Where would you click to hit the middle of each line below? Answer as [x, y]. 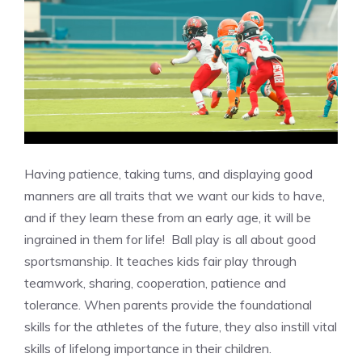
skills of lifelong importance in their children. [148, 348]
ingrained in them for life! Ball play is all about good [170, 239]
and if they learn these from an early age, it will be [168, 217]
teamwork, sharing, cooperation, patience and [155, 282]
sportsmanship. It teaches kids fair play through [160, 261]
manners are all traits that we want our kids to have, [175, 195]
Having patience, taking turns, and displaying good [168, 173]
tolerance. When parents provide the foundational [168, 304]
